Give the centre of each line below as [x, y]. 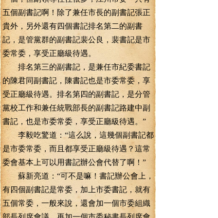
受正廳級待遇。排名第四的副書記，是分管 [76, 94]
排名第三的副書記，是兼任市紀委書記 [76, 67]
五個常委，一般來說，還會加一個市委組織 [76, 203]
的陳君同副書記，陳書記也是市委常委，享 [76, 81]
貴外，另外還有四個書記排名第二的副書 [73, 26]
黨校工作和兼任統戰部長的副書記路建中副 [76, 108]
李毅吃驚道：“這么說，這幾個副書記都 [78, 135]
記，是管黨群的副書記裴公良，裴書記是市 [76, 40]
